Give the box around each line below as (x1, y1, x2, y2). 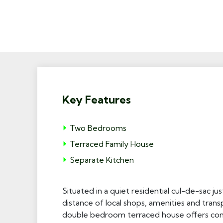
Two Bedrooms (69, 123, 126, 133)
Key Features (62, 93, 131, 107)
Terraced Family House (69, 139, 154, 149)
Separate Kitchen (69, 155, 134, 165)
